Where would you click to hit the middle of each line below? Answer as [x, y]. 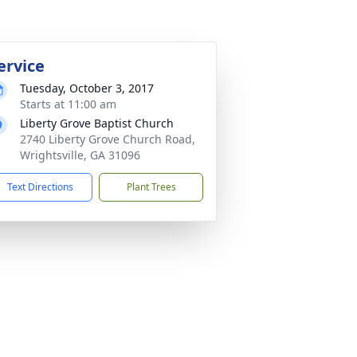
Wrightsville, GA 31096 [80, 155]
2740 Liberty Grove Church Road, [108, 139]
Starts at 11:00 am [68, 104]
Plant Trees [151, 187]
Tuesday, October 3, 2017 [87, 88]
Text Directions [40, 187]
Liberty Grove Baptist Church [97, 123]
